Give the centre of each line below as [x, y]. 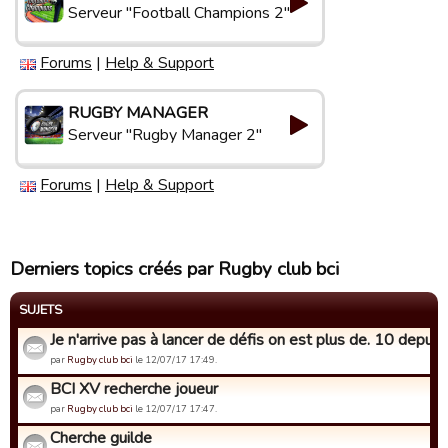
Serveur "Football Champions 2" [179, 13]
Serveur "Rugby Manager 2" [165, 135]
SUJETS [40, 310]
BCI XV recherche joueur [134, 389]
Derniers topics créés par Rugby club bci [174, 269]
